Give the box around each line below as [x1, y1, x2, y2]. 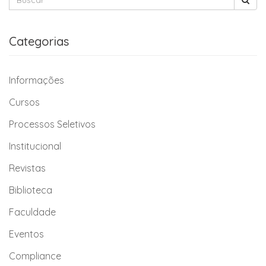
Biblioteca [9, 184, 52, 196]
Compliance [9, 250, 61, 262]
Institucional [9, 140, 61, 152]
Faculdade [9, 206, 56, 218]
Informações [9, 74, 64, 86]
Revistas [9, 162, 46, 174]
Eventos [9, 228, 44, 240]
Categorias [9, 34, 69, 49]
